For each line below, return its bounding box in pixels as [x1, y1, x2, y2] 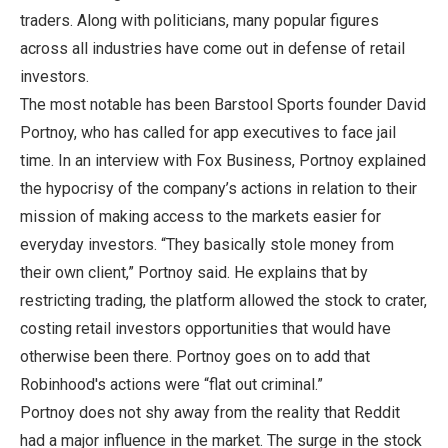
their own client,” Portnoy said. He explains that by [20, 262, 368, 282]
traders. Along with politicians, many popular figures [20, 10, 379, 30]
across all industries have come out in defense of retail [20, 38, 405, 58]
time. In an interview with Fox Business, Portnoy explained [20, 150, 426, 170]
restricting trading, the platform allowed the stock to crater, [20, 290, 427, 310]
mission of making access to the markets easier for [20, 206, 381, 226]
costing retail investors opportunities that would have [20, 318, 391, 338]
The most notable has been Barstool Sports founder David [20, 94, 426, 114]
